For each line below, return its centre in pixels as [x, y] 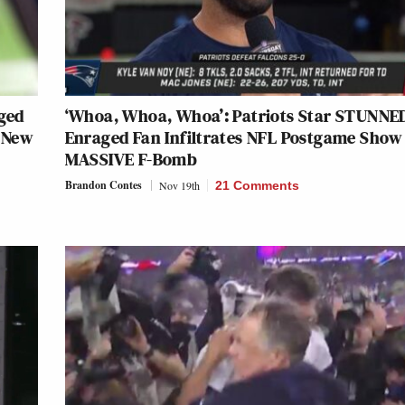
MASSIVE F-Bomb [131, 159]
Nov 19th [179, 185]
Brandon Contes [103, 184]
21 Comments [257, 185]
